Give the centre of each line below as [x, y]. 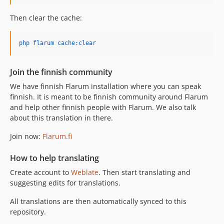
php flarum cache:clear [57, 43]
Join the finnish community [61, 72]
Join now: [26, 136]
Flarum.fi [57, 136]
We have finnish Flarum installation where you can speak [105, 86]
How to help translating [54, 158]
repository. [28, 211]
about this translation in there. [61, 117]
